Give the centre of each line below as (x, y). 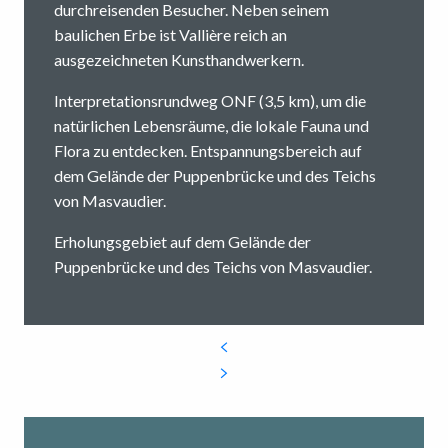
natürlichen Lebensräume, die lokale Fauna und (211, 126)
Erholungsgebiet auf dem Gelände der (182, 242)
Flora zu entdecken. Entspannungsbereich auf (208, 151)
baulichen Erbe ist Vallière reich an (170, 35)
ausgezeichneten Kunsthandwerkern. (179, 60)
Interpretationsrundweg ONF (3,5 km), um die (210, 101)
